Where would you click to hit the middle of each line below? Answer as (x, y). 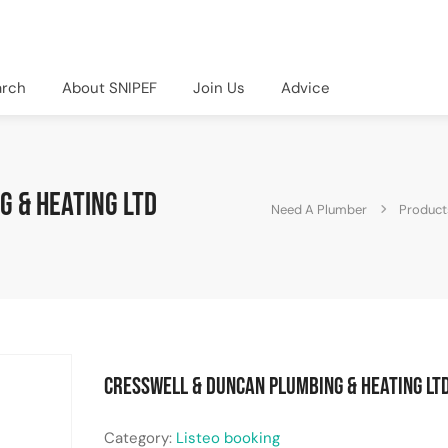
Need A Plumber (319, 209)
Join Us (219, 87)
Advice (305, 87)
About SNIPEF (109, 87)
